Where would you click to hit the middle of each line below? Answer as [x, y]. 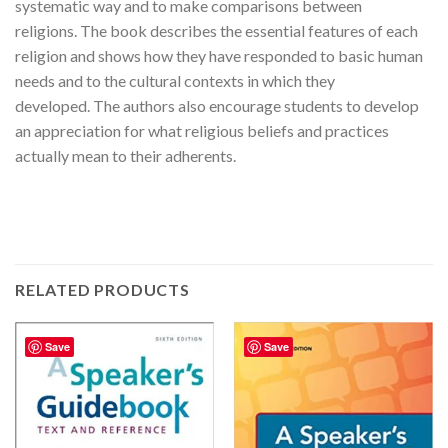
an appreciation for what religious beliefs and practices [202, 130]
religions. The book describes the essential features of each [216, 30]
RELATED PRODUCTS [102, 290]
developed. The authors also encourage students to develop [217, 105]
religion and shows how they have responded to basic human [219, 55]
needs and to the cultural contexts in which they [175, 80]
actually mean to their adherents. [125, 155]
